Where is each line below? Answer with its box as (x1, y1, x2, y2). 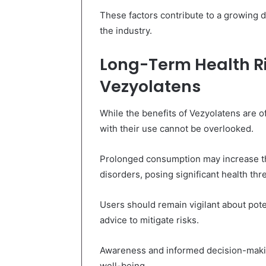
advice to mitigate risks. (100, 214, 199, 226)
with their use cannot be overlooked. (100, 122, 254, 134)
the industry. (100, 25, 152, 37)
